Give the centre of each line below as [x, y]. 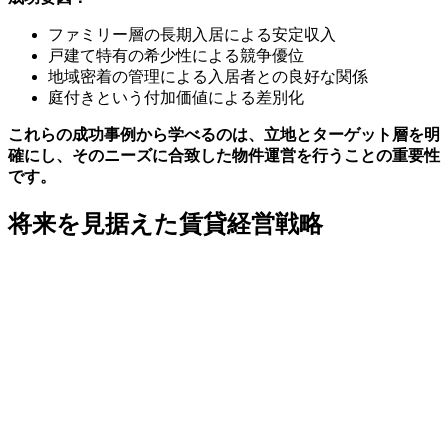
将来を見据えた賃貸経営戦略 [165, 224]
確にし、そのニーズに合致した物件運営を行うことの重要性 [224, 156]
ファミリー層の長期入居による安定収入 [192, 35]
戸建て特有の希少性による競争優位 [176, 56]
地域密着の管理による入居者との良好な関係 [208, 77]
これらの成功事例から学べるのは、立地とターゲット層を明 [224, 135]
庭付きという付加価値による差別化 [176, 98]
